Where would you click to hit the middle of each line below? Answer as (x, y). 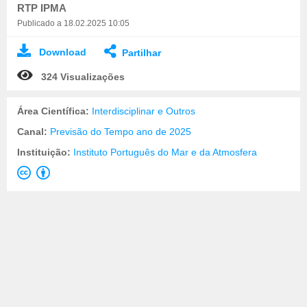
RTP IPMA (42, 8)
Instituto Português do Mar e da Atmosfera (165, 152)
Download (63, 52)
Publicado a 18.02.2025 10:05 (73, 23)
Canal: (34, 131)
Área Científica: (54, 111)
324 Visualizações (83, 76)
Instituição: (45, 152)
